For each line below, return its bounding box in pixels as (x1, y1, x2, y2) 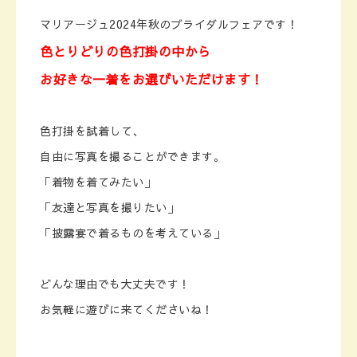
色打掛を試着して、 (40, 123, 144, 139)
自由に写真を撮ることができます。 (40, 148, 225, 164)
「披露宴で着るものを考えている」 (40, 225, 225, 241)
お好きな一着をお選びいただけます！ (40, 70, 264, 88)
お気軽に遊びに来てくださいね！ (40, 301, 214, 317)
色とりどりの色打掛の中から (40, 42, 211, 60)
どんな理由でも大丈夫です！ (40, 276, 190, 292)
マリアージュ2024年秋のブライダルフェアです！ (40, 16, 298, 32)
